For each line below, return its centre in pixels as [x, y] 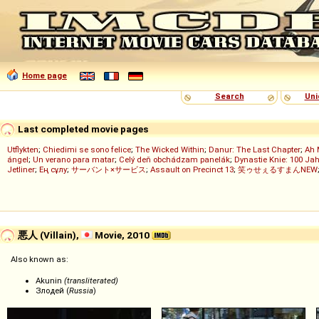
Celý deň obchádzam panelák [174, 159]
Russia [81, 291]
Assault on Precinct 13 [192, 169]
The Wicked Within [170, 150]
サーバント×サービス [109, 169]
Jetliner [21, 169]
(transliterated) [91, 281]
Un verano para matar [74, 159]
